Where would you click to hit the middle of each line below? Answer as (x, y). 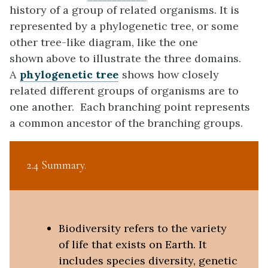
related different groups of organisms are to (124, 91)
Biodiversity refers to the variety (142, 229)
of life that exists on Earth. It (132, 245)
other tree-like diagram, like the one (104, 42)
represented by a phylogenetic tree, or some (124, 26)
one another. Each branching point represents (130, 107)
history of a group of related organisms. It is (124, 10)
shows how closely (169, 75)
